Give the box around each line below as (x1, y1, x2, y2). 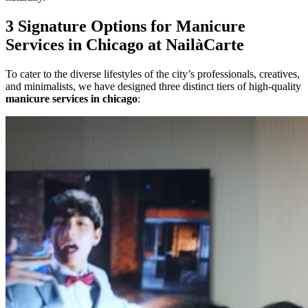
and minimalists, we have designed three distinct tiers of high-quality (5, 80, 301, 92)
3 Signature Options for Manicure (5, 16, 245, 35)
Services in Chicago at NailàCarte (5, 35, 244, 54)
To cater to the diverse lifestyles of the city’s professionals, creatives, (5, 67, 300, 80)
